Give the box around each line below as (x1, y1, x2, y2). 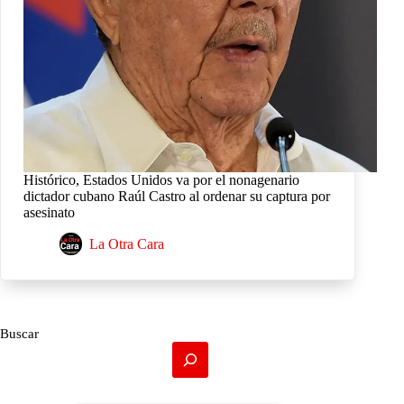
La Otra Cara (89, 236, 164, 252)
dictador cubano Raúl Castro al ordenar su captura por (23, 188, 330, 205)
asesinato (23, 205, 75, 221)
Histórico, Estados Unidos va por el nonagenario (23, 172, 299, 188)
